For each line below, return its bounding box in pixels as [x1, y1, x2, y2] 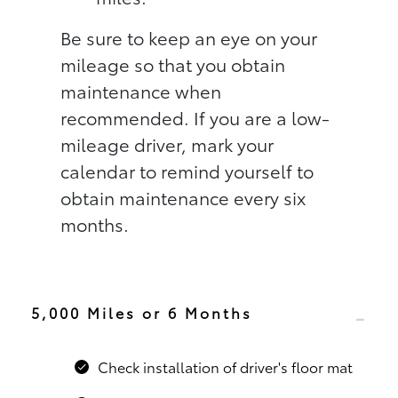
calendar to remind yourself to [60, 158, 314, 184]
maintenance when [60, 78, 222, 104]
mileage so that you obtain [60, 52, 286, 77]
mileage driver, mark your [60, 131, 275, 157]
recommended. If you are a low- [60, 105, 330, 131]
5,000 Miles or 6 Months [30, 302, 252, 323]
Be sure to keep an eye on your [60, 25, 318, 51]
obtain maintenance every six [60, 185, 306, 211]
